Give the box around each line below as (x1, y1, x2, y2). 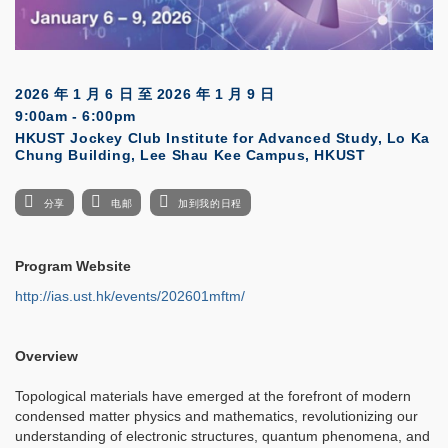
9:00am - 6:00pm (15, 108, 136, 125)
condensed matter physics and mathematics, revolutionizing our (15, 408, 418, 425)
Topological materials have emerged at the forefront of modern (15, 388, 411, 405)
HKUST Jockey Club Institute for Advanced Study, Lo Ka (15, 130, 430, 147)
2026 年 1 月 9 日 (156, 86, 275, 103)
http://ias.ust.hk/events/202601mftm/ (15, 288, 245, 305)
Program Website (15, 258, 131, 275)
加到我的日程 (178, 198, 242, 210)
